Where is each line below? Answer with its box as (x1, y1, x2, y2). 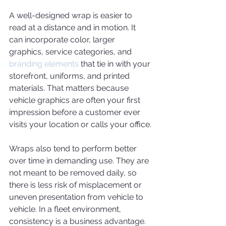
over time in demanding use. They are (9, 156, 151, 165)
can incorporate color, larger (9, 35, 117, 44)
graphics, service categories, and (9, 47, 134, 56)
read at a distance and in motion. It (9, 23, 138, 32)
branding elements (9, 59, 79, 69)
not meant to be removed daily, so (9, 168, 139, 178)
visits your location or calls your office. (9, 120, 151, 129)
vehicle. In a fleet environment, (9, 204, 123, 214)
